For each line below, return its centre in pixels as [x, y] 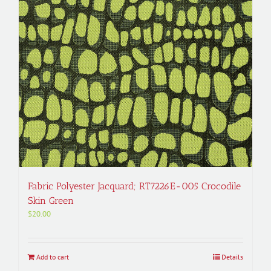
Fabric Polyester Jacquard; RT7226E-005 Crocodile [134, 186]
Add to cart [53, 257]
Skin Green [51, 201]
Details [232, 257]
